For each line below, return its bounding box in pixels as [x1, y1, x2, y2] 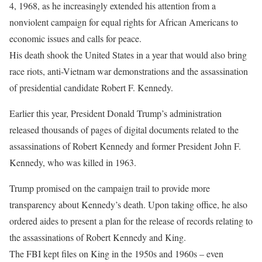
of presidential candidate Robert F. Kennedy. [9, 81, 173, 94]
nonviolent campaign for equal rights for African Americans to [9, 16, 238, 29]
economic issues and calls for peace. [9, 32, 142, 45]
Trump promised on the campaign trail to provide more [9, 182, 210, 195]
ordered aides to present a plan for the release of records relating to [9, 215, 253, 227]
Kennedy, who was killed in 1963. [9, 156, 136, 169]
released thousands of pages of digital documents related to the [9, 123, 239, 136]
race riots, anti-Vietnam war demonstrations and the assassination [9, 65, 248, 78]
